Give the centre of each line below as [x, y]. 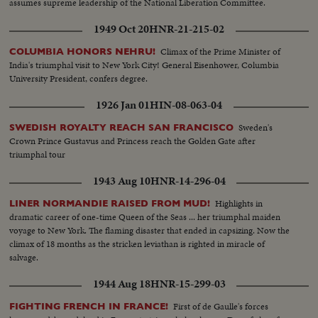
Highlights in [239, 204]
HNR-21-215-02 [187, 29]
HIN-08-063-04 [186, 105]
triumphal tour [38, 155]
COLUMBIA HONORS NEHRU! [83, 52]
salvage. [24, 258]
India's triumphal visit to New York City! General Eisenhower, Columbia [144, 65]
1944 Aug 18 [121, 284]
